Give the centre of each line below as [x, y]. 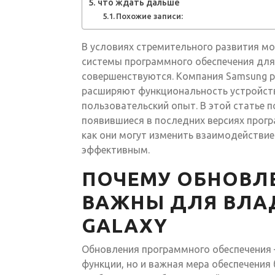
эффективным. [116, 149]
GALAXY [125, 225]
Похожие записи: [150, 16]
